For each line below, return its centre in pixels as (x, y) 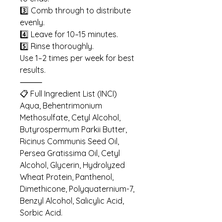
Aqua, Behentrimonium (61, 105)
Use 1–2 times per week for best (77, 58)
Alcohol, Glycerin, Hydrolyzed (72, 165)
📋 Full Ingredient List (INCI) (68, 93)
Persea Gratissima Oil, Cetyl (70, 153)
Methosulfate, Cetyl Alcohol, (70, 117)
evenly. (32, 22)
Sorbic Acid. (41, 212)
